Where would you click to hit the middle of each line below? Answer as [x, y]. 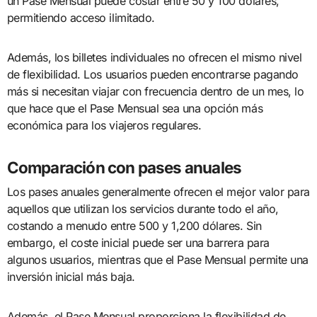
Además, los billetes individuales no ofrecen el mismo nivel [154, 58]
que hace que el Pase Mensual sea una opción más [135, 109]
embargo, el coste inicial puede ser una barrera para [138, 242]
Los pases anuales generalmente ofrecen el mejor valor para [158, 191]
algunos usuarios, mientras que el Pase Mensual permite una [157, 259]
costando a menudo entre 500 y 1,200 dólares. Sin [134, 225]
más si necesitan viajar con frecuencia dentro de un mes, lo [155, 92]
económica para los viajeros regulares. [104, 126]
